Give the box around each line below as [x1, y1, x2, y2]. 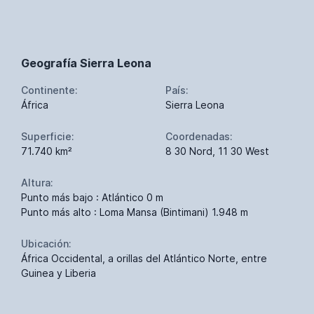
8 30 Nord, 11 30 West [165, 144, 269, 157]
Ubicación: [21, 237, 71, 250]
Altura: [21, 176, 53, 189]
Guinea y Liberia [21, 266, 96, 279]
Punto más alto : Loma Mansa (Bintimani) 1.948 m [21, 205, 248, 218]
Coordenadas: [165, 130, 233, 142]
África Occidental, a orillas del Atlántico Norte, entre [21, 252, 267, 264]
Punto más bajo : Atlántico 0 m [21, 191, 163, 203]
